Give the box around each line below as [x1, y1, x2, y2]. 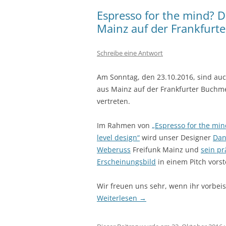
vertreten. [97, 96, 130, 106]
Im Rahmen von [97, 121, 152, 130]
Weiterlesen [97, 193, 139, 203]
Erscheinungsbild [97, 157, 156, 166]
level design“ [97, 133, 140, 142]
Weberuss [97, 145, 131, 154]
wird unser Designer [140, 133, 213, 142]
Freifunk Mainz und [131, 145, 201, 154]
